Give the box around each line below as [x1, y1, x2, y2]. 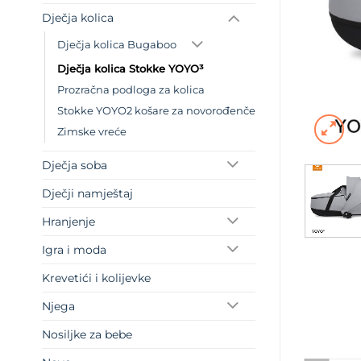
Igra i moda [42, 243, 106, 258]
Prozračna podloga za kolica [57, 84, 205, 97]
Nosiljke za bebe [42, 327, 132, 342]
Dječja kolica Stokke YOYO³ [57, 63, 204, 76]
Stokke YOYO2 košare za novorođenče [57, 105, 255, 118]
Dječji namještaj [42, 186, 133, 201]
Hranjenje [42, 214, 95, 230]
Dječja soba [42, 158, 107, 173]
